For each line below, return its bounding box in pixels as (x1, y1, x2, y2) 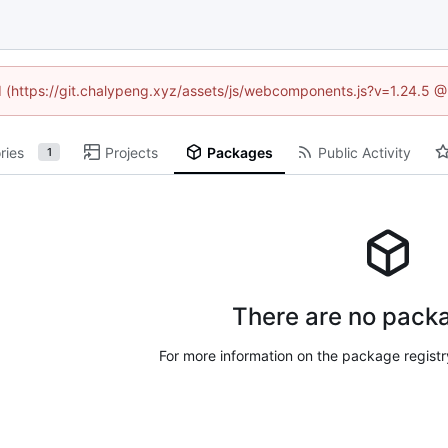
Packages (206, 143, 273, 161)
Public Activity (317, 143, 411, 161)
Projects (105, 143, 159, 161)
